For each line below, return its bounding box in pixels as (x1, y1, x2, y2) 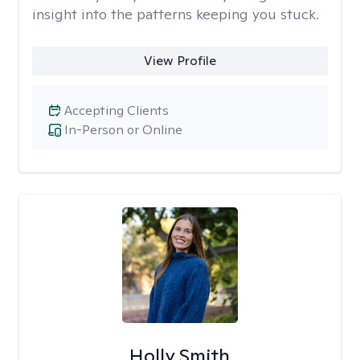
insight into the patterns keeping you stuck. (32, 5, 319, 23)
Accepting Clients (64, 102, 169, 119)
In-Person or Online (64, 121, 182, 138)
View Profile (143, 52, 216, 69)
